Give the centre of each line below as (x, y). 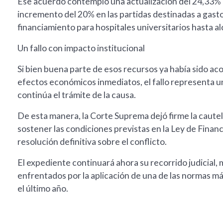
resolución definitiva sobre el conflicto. (92, 142)
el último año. (43, 189)
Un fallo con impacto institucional (81, 48)
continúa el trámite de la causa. (77, 95)
